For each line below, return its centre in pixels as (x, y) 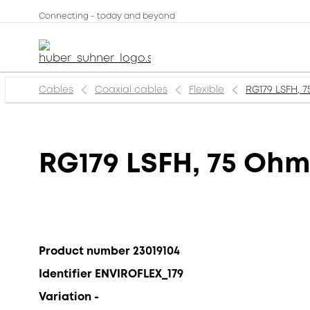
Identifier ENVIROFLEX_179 (111, 274)
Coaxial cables (131, 90)
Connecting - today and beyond (107, 16)
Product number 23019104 (109, 251)
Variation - (69, 297)
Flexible (207, 90)
